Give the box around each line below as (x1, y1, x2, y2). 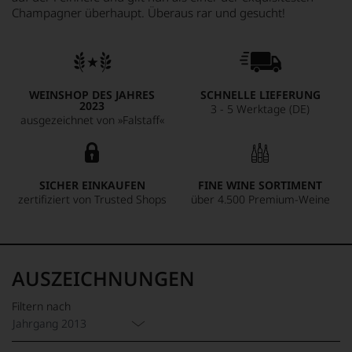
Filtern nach (12, 299, 71, 313)
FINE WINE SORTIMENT (198, 178, 322, 192)
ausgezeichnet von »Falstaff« (20, 112, 164, 127)
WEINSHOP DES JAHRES (29, 87, 155, 102)
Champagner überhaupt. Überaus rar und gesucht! (12, 5, 285, 20)
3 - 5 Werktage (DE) (211, 101, 310, 116)
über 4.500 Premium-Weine (190, 192, 330, 207)
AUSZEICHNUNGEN (12, 265, 195, 291)
